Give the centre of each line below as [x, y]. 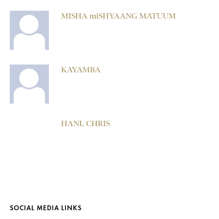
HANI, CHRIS [86, 124]
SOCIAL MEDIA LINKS [46, 208]
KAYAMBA [81, 70]
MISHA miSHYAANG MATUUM [119, 16]
